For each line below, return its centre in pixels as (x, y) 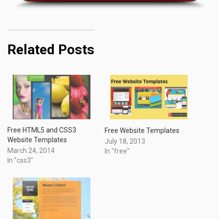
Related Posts (51, 50)
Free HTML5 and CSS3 (42, 130)
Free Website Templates (142, 130)
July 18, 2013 (125, 141)
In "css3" (20, 161)
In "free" (117, 151)
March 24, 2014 (31, 151)
